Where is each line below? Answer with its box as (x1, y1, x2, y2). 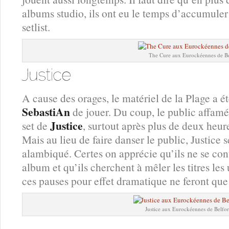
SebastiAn (22, 103, 70, 120)
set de (22, 118, 50, 133)
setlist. (22, 19, 50, 35)
